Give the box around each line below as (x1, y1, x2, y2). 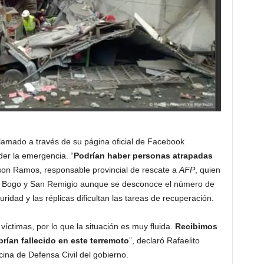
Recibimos (174, 221, 217, 231)
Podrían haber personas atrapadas (73, 150, 213, 160)
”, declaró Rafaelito (128, 235, 200, 245)
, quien (194, 164, 220, 174)
